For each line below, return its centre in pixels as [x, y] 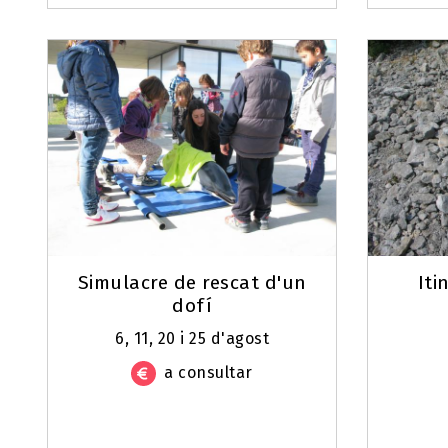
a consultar [208, 373]
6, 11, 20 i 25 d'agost [192, 339]
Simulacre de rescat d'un [192, 283]
